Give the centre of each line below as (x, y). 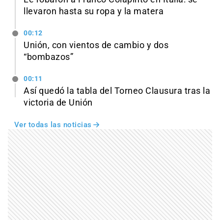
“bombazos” (48, 57)
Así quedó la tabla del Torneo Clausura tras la (117, 91)
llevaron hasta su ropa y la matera (94, 12)
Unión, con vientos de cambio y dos (96, 45)
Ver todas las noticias (53, 124)
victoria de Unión (58, 102)
